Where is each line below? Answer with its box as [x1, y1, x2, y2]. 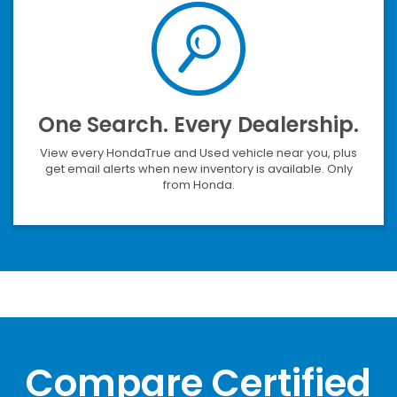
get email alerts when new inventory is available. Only [44, 160, 353, 177]
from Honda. [162, 175, 235, 193]
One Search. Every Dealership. [38, 109, 359, 139]
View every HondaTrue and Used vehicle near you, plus [40, 144, 357, 161]
